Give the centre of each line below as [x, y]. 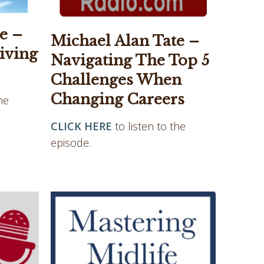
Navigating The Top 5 [130, 61]
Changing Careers [118, 100]
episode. [72, 143]
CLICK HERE [81, 126]
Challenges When [116, 80]
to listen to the [149, 126]
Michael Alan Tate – [125, 41]
